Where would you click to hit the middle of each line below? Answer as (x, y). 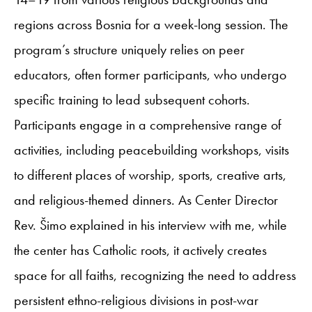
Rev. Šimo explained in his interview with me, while (150, 225)
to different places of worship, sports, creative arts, (150, 175)
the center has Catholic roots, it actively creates (140, 250)
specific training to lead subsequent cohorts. (132, 100)
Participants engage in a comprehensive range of (148, 125)
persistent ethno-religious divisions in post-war (136, 300)
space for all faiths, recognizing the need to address (155, 275)
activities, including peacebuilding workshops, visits (151, 150)
